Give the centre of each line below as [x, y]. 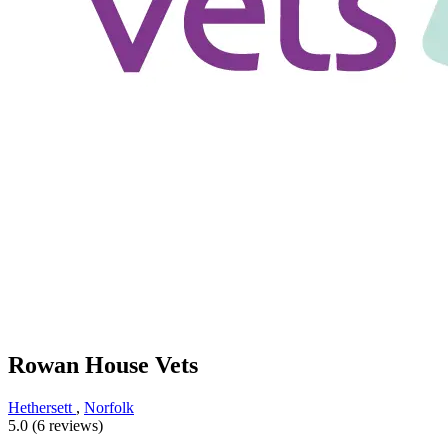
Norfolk [109, 408]
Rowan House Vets [103, 365]
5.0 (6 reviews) [55, 426]
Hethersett [42, 408]
